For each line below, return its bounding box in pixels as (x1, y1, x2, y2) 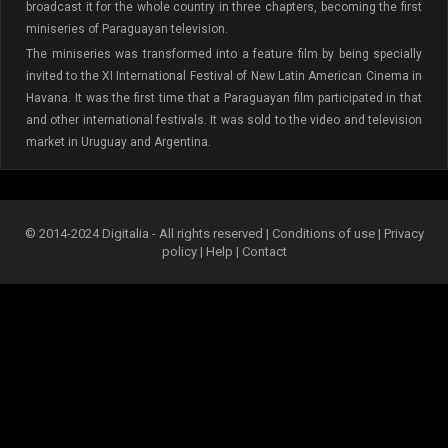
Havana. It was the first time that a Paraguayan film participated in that (26, 91, 422, 105)
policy (161, 244, 197, 259)
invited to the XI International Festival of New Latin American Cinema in (26, 69, 422, 83)
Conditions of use (271, 226, 378, 241)
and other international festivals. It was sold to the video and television (26, 113, 422, 127)
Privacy (383, 226, 424, 241)
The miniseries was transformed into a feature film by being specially (26, 47, 422, 61)
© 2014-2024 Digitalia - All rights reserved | (24, 226, 272, 241)
